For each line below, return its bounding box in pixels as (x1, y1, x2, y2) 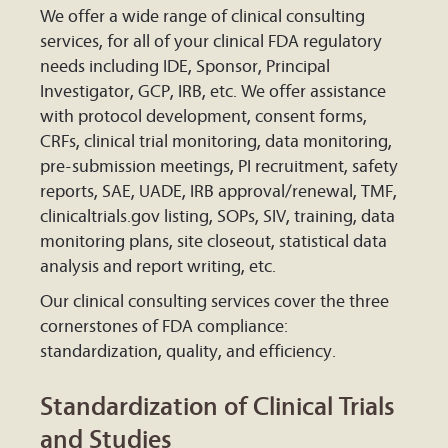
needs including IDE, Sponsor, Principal (40, 57, 330, 77)
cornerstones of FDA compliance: (40, 317, 288, 337)
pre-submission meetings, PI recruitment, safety (40, 157, 398, 177)
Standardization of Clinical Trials (40, 392, 395, 422)
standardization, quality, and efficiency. (40, 342, 336, 362)
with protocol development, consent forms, (40, 107, 367, 127)
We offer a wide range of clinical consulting (40, 7, 365, 27)
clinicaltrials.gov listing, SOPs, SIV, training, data (40, 207, 395, 227)
